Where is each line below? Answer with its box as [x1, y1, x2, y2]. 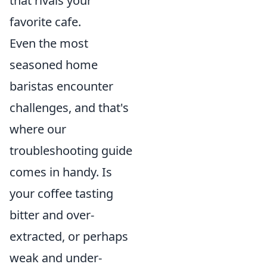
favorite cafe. [10, 13, 81, 30]
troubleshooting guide [10, 142, 132, 159]
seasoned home [10, 56, 98, 73]
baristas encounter [10, 77, 113, 94]
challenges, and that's [10, 99, 129, 116]
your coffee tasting [10, 185, 113, 201]
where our [10, 120, 66, 137]
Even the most [10, 35, 88, 51]
